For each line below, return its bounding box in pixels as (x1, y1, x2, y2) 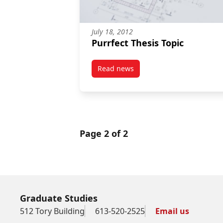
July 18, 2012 (92, 26, 133, 36)
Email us (155, 205, 189, 217)
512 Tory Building (20, 205, 85, 217)
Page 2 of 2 (80, 127, 128, 139)
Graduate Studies (20, 192, 98, 204)
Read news (98, 63, 134, 73)
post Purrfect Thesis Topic (115, 68, 201, 78)
